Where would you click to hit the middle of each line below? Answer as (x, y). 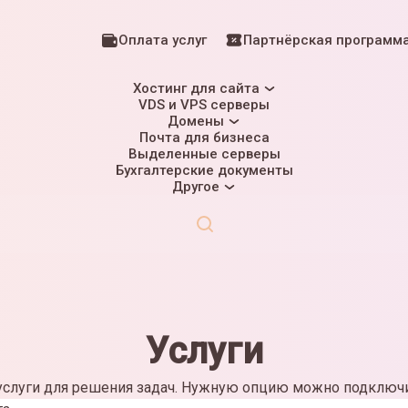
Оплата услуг (163, 40)
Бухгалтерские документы (204, 170)
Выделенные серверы (204, 154)
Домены (196, 121)
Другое (196, 187)
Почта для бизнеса (204, 138)
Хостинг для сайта (196, 88)
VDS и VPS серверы (204, 105)
